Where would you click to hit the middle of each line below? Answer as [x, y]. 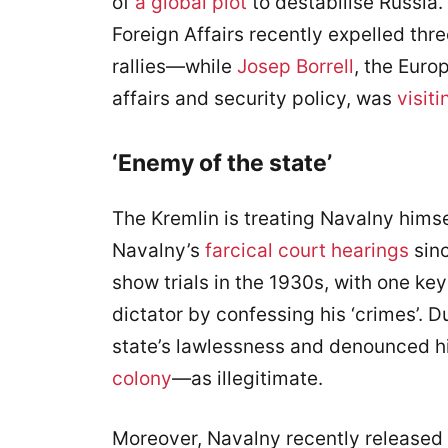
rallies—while [174, 66]
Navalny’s [158, 250]
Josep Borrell [295, 66]
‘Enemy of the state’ [222, 162]
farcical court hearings [307, 250]
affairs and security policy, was [254, 98]
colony [142, 378]
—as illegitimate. [247, 378]
